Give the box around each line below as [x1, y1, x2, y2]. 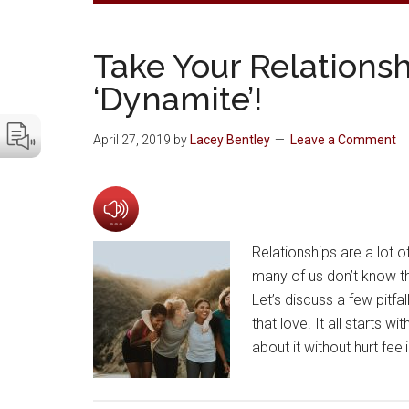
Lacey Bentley [190, 131, 270, 147]
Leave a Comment [290, 131, 396, 147]
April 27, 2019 [93, 131, 171, 147]
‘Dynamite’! [93, 79, 262, 118]
